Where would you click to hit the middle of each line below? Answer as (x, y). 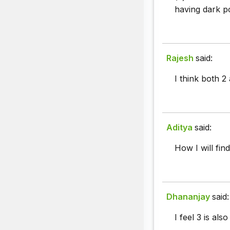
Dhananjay (188, 197)
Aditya (179, 128)
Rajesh (180, 58)
